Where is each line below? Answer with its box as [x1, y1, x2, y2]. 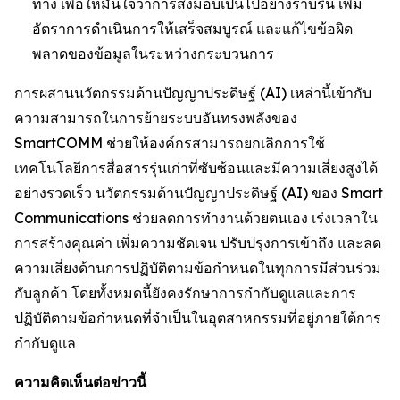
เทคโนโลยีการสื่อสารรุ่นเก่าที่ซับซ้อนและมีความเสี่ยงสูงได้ [14, 158, 378, 177]
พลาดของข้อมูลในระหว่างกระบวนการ [32, 44, 274, 62]
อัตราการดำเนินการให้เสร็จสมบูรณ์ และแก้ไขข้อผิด [32, 19, 353, 37]
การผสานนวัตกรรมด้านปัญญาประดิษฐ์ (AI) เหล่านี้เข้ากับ [14, 83, 371, 102]
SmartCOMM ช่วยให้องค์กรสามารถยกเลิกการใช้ [14, 133, 325, 152]
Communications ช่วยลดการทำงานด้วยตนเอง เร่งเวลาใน [14, 208, 378, 227]
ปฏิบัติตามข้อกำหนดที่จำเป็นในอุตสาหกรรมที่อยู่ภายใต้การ [14, 308, 381, 327]
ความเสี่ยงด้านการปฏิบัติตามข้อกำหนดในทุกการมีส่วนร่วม [14, 258, 381, 277]
